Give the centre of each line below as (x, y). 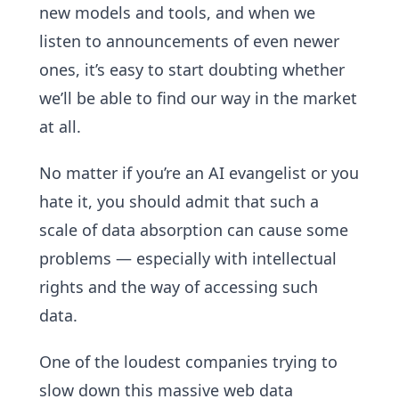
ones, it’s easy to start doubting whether (192, 69)
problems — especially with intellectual (188, 258)
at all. (60, 126)
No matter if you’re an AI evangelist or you (199, 173)
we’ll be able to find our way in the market (198, 98)
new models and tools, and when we (177, 12)
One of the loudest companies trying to (188, 362)
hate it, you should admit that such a (179, 201)
